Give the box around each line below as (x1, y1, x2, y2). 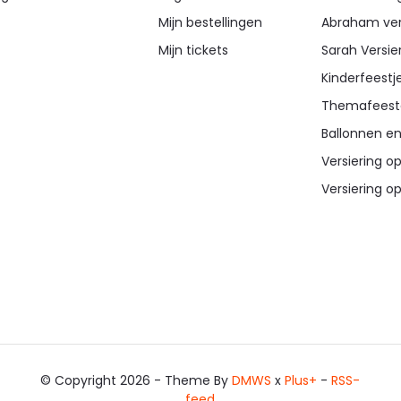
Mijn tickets (158, 40, 228, 59)
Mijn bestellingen (158, 13, 262, 31)
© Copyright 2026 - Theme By (40, 371, 233, 389)
